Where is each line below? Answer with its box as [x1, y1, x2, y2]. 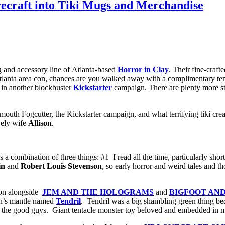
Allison [28, 119, 52, 128]
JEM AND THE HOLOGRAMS [42, 188, 154, 197]
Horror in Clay [118, 65, 169, 74]
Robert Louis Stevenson [21, 162, 102, 171]
